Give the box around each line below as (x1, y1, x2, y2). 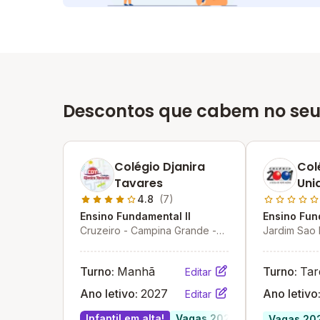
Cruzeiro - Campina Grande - (80, 224, 216, 236)
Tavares (114, 175, 163, 191)
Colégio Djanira (114, 159, 205, 175)
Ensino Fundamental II (80, 210, 191, 222)
